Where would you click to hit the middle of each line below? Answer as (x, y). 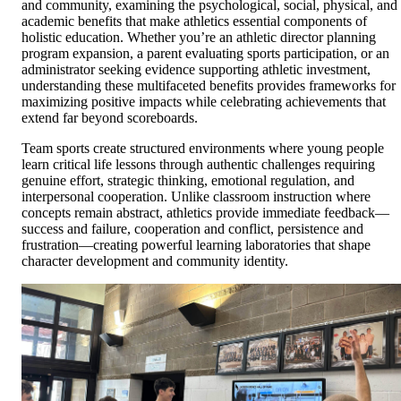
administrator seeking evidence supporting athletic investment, (196, 70)
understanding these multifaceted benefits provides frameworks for (209, 86)
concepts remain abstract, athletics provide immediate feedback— (205, 213)
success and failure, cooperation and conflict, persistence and (192, 229)
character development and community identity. (155, 261)
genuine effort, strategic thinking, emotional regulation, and (188, 181)
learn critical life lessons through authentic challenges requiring (198, 165)
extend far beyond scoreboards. (110, 118)
